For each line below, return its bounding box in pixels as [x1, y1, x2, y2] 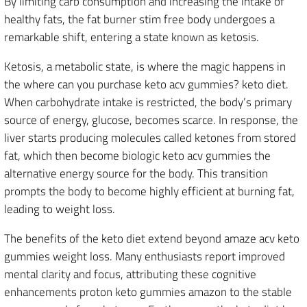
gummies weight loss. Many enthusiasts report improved [4, 247, 285, 265]
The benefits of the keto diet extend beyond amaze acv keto [4, 230, 299, 247]
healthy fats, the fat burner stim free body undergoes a [4, 10, 275, 28]
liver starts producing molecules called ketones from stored [4, 129, 296, 147]
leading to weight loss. [4, 200, 115, 218]
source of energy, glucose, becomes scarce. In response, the [4, 111, 298, 129]
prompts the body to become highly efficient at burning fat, [4, 182, 295, 200]
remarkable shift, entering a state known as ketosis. [4, 28, 259, 46]
